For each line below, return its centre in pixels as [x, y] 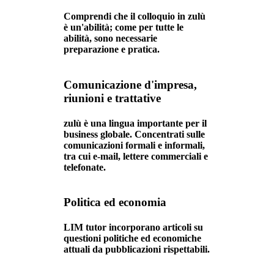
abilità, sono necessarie [110, 39]
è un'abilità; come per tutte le [124, 28]
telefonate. [85, 167]
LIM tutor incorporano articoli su [133, 228]
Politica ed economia [115, 202]
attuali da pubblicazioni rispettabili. [137, 250]
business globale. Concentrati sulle [134, 134]
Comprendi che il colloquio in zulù [135, 17]
